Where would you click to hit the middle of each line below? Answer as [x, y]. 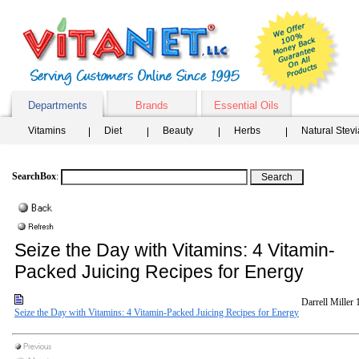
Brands [152, 105]
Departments [57, 105]
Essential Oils [246, 105]
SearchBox [34, 176]
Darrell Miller [327, 302]
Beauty [178, 131]
